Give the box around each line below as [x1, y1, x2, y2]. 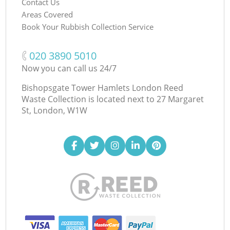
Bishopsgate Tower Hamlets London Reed [22, 82, 184, 93]
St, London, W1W [22, 104, 88, 116]
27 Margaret [157, 93, 204, 105]
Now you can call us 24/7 [22, 62, 117, 74]
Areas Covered [22, 9, 73, 20]
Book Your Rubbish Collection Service [22, 21, 154, 32]
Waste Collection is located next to [22, 93, 155, 105]
